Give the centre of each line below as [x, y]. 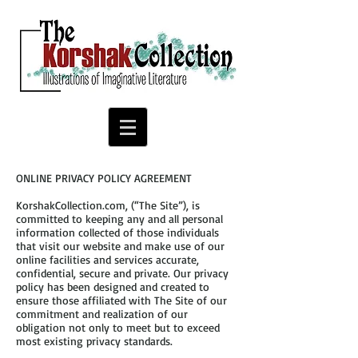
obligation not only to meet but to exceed [118, 327]
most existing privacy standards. [94, 341]
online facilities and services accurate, [107, 259]
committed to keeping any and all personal [119, 219]
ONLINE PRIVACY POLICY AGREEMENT [104, 178]
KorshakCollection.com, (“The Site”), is [108, 205]
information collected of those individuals [117, 232]
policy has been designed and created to [113, 286]
